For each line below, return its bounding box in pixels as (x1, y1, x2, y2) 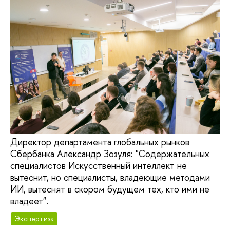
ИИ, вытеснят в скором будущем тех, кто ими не (10, 183, 209, 196)
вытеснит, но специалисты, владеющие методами (10, 171, 210, 184)
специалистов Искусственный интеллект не (10, 159, 187, 172)
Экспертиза (14, 213, 54, 223)
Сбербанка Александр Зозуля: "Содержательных (10, 147, 209, 161)
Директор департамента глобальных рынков (10, 136, 189, 149)
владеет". (10, 195, 48, 208)
